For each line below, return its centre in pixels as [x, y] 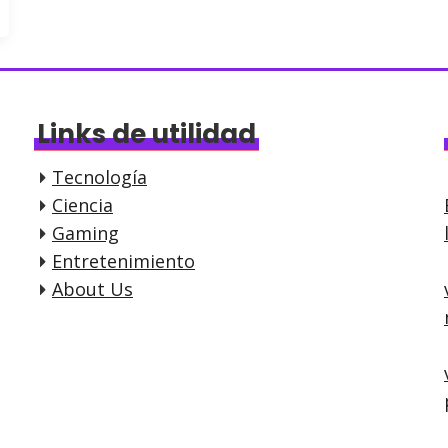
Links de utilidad [146, 134]
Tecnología [99, 177]
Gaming [85, 233]
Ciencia [82, 205]
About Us [92, 289]
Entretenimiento [123, 261]
